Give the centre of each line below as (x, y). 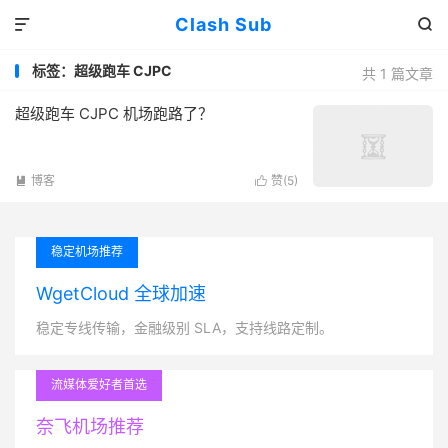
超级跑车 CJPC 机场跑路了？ (114, 113)
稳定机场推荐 (87, 251)
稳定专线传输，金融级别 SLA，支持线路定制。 (184, 327)
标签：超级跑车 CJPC (102, 70)
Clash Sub (224, 24)
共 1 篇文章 (397, 73)
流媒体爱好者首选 (99, 384)
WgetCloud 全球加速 (121, 293)
